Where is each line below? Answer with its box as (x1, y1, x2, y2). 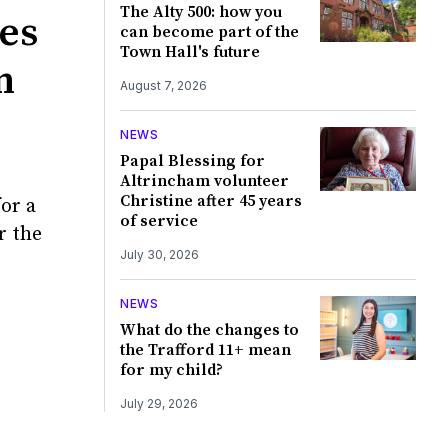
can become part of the (119, 21, 299, 42)
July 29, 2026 (119, 395, 198, 411)
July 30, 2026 (119, 246, 199, 262)
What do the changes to (119, 319, 299, 340)
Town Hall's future (119, 41, 260, 62)
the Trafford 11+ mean (119, 339, 291, 360)
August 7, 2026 (119, 77, 207, 93)
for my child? (119, 359, 223, 380)
